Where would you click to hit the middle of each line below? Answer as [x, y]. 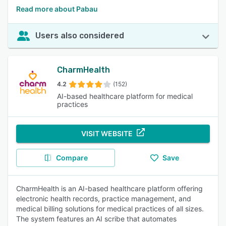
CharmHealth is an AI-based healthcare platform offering [109, 188]
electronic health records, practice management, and [104, 199]
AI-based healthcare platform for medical [125, 96]
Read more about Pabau [57, 9]
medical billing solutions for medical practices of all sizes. [110, 209]
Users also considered [80, 36]
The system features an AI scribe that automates [96, 219]
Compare [72, 158]
